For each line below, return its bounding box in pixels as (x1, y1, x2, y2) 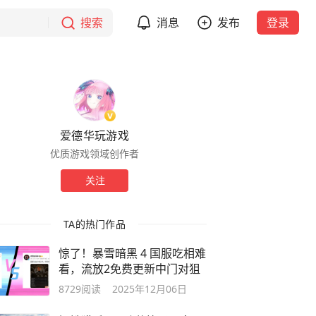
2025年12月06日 (112, 282, 187, 296)
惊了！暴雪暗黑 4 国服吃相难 (59, 245, 206, 261)
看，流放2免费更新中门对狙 (59, 261, 200, 276)
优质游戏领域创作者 (50, 147, 139, 160)
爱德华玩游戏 (60, 128, 129, 143)
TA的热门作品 (63, 217, 126, 231)
